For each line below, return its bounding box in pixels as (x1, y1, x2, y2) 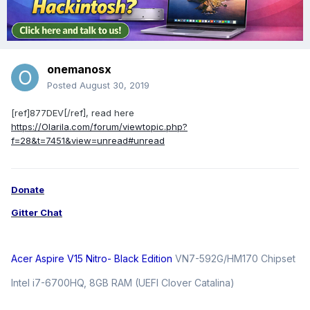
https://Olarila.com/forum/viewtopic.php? (11, 121, 188, 133)
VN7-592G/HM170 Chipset (172, 253, 295, 265)
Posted (47, 80, 80, 91)
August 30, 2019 (80, 80, 149, 91)
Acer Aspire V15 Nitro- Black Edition (11, 253, 172, 265)
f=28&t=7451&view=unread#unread (11, 135, 165, 147)
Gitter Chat (11, 207, 62, 219)
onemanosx (47, 62, 111, 77)
